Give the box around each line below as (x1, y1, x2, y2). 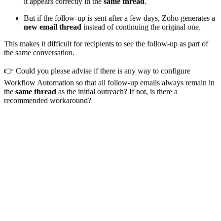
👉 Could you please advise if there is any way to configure (4, 67, 190, 75)
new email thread (24, 23, 81, 32)
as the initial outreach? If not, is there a (56, 87, 178, 96)
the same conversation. (4, 48, 74, 57)
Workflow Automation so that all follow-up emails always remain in (4, 78, 215, 87)
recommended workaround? (4, 96, 91, 105)
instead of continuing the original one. (81, 23, 201, 32)
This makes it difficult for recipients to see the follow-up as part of (4, 39, 208, 48)
